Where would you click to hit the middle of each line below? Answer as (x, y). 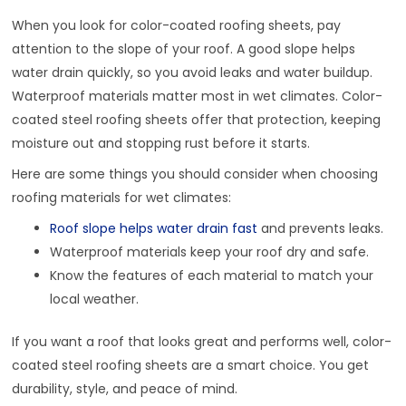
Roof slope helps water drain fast (154, 229)
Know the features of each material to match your (212, 276)
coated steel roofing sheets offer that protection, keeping (197, 120)
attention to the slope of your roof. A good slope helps (184, 49)
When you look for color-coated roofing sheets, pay (177, 26)
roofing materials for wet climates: (122, 198)
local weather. (95, 300)
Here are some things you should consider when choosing (195, 174)
